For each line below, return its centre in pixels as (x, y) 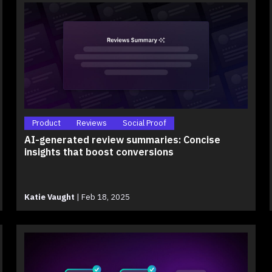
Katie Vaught (49, 197)
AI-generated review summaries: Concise (122, 140)
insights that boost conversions (99, 152)
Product (46, 123)
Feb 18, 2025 (104, 197)
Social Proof (144, 123)
